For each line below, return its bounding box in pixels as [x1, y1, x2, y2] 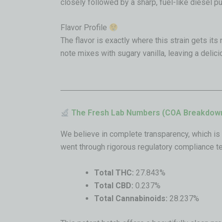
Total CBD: [94, 180, 133, 190]
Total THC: [94, 167, 134, 177]
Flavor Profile [60, 23, 109, 33]
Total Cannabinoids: [94, 193, 167, 203]
